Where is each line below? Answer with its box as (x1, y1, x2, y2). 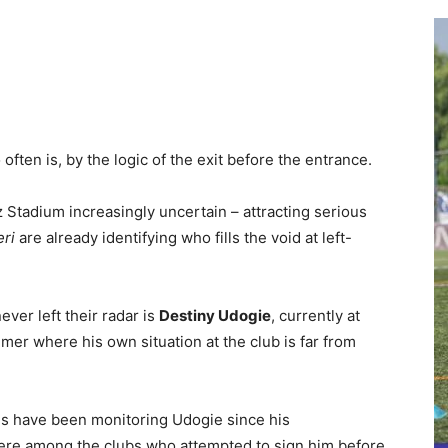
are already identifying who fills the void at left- (15, 228, 352, 247)
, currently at (271, 306, 360, 325)
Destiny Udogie (159, 306, 271, 325)
